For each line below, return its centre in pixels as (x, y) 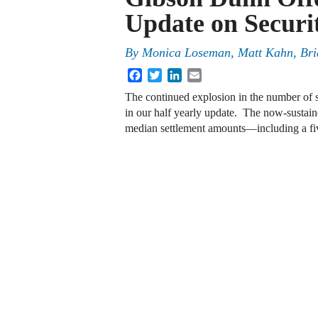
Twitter (178, 74)
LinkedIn (202, 74)
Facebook (164, 74)
